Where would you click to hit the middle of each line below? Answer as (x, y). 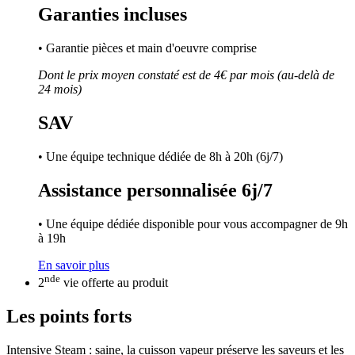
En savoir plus (74, 265)
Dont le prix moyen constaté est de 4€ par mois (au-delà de (186, 75)
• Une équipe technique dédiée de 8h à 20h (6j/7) (160, 157)
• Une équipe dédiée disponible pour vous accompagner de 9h (193, 223)
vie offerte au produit (114, 283)
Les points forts (69, 317)
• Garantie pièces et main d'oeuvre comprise (147, 48)
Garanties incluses (113, 15)
